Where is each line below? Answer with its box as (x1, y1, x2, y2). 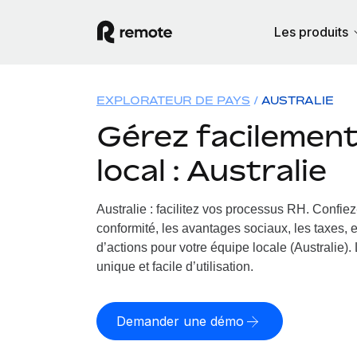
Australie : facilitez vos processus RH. (96, 202, 309, 216)
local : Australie (96, 153, 327, 187)
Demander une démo (116, 313, 244, 329)
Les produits (273, 24, 348, 40)
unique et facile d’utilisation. (96, 260, 253, 273)
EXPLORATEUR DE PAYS (96, 93, 250, 107)
